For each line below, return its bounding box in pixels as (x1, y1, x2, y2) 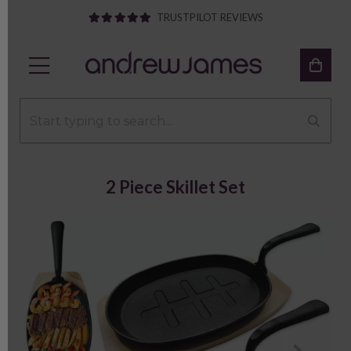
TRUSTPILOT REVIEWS (156, 11, 263, 24)
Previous (59, 318, 122, 338)
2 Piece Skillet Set (106, 176, 245, 197)
